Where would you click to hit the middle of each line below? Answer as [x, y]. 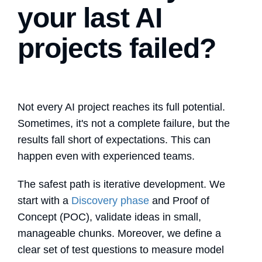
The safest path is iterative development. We [121, 184]
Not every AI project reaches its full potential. [121, 107]
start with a [43, 200]
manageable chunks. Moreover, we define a [119, 233]
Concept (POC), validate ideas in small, [109, 217]
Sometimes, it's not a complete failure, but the [124, 123]
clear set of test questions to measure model [121, 249]
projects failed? [117, 48]
